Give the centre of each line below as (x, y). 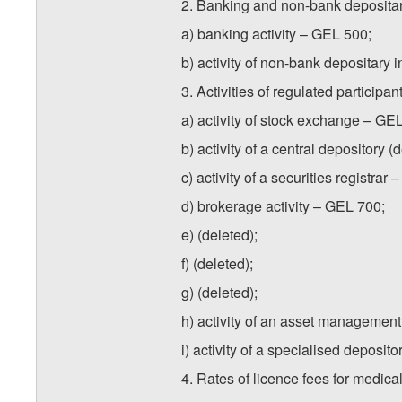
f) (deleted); (217, 264)
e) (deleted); (219, 235)
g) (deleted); (219, 293)
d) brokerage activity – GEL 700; (283, 206)
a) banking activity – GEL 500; (276, 34)
